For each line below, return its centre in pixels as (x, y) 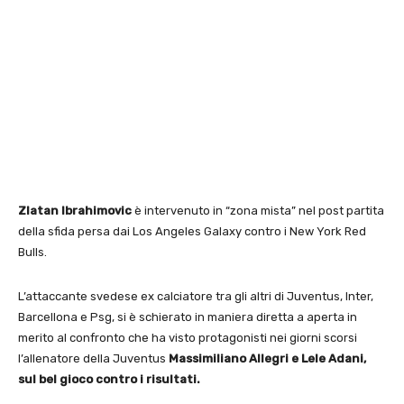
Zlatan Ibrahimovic (75, 210)
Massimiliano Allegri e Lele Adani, (267, 358)
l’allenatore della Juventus (93, 358)
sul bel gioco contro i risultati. (109, 379)
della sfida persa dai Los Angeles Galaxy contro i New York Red (192, 231)
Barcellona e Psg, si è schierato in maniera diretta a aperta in (188, 317)
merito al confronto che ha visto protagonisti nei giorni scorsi (188, 337)
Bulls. (32, 252)
